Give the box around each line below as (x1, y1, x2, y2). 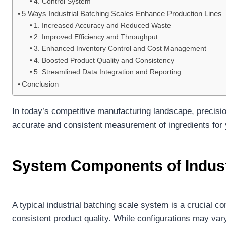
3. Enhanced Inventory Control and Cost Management (33, 44, 206, 52)
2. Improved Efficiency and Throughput (33, 33, 158, 41)
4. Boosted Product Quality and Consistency (33, 56, 174, 64)
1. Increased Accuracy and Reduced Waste (33, 21, 171, 29)
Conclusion (22, 79, 59, 88)
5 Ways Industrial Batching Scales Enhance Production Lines (22, 9, 222, 18)
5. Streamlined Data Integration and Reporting (33, 68, 181, 76)
